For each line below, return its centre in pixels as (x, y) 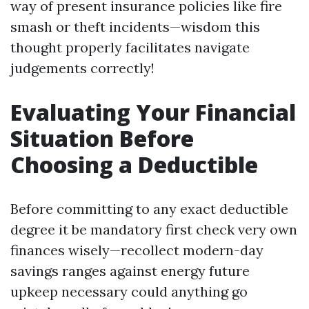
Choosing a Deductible (134, 165)
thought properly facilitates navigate (130, 47)
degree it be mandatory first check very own (154, 229)
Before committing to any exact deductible (149, 209)
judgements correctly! (82, 68)
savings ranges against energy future (130, 271)
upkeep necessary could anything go (129, 291)
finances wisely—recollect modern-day (137, 250)
